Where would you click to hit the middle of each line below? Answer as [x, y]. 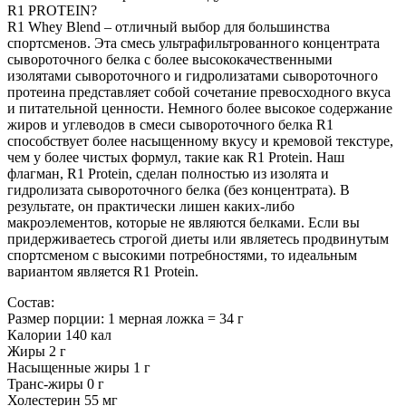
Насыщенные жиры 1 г [79, 367]
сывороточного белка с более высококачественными [170, 59]
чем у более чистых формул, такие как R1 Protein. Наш [176, 157]
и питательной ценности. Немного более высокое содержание [200, 108]
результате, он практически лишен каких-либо [151, 206]
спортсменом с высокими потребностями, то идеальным [182, 255]
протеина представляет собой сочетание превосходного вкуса [199, 92]
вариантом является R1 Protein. [103, 271]
